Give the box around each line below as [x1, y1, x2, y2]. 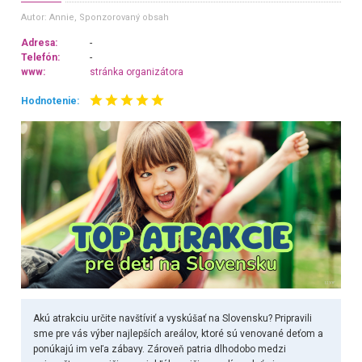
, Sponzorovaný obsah [74, 12, 169, 23]
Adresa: [20, 37, 57, 49]
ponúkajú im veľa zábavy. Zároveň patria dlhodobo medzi [32, 343, 286, 356]
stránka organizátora [90, 66, 184, 78]
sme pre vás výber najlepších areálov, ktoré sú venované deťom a [32, 328, 323, 340]
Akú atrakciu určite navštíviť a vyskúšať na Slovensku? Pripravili [32, 313, 312, 325]
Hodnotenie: [20, 95, 79, 107]
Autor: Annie [20, 12, 74, 23]
